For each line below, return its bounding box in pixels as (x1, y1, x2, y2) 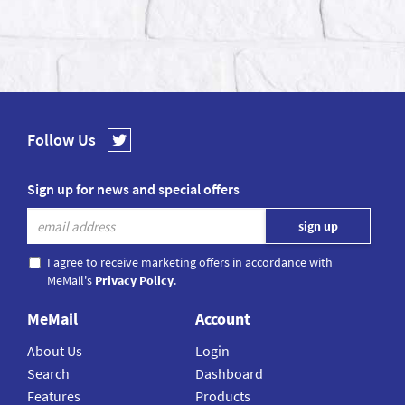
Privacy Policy (95, 272, 174, 289)
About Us (27, 342, 82, 361)
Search (27, 364, 70, 383)
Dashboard (195, 364, 264, 383)
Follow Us (27, 129, 96, 151)
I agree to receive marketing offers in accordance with (47, 254, 333, 271)
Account (195, 308, 251, 330)
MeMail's (47, 272, 95, 289)
